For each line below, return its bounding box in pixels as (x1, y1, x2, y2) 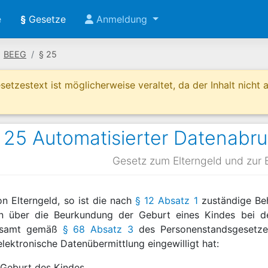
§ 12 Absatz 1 (135, 194, 198, 206)
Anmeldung (93, 13, 150, 25)
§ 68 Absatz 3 (62, 223, 134, 235)
